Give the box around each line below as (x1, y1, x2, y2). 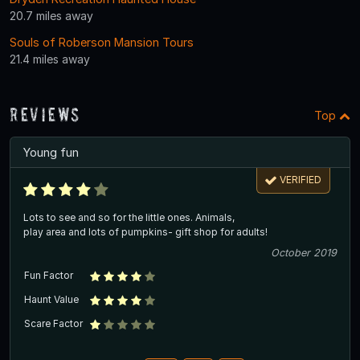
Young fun (23, 145, 79, 159)
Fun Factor (24, 268, 73, 281)
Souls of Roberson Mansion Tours (10, 35, 194, 49)
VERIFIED (280, 174, 322, 186)
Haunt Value (24, 292, 79, 305)
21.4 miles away (10, 51, 90, 66)
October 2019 (271, 246, 337, 259)
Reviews (10, 103, 82, 125)
